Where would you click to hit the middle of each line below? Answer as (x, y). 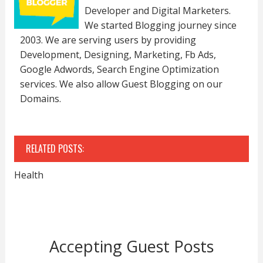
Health (28, 175)
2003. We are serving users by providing (108, 40)
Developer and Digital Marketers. (157, 10)
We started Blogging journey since (160, 25)
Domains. (40, 98)
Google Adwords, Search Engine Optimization (119, 69)
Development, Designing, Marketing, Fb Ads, (118, 54)
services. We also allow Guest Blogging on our (121, 84)
